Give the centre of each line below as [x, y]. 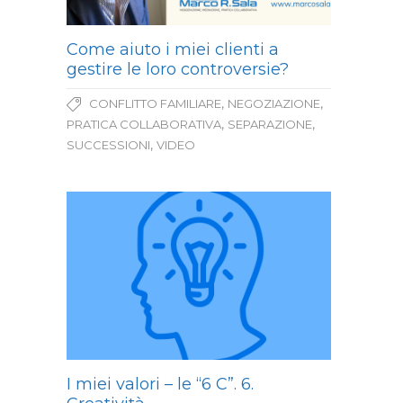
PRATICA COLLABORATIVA [144, 124]
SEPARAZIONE [270, 124]
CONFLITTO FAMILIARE [155, 103]
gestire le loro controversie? [178, 69]
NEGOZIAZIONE [274, 103]
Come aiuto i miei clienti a [173, 49]
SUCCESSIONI [108, 144]
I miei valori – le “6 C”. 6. [160, 384]
